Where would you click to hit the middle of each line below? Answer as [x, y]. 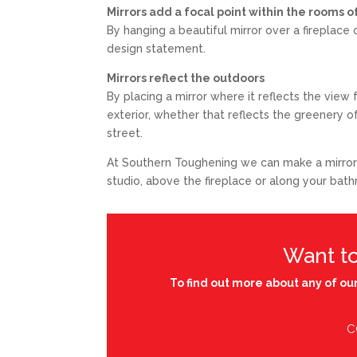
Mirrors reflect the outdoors [186, 78]
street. [125, 133]
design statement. [157, 48]
